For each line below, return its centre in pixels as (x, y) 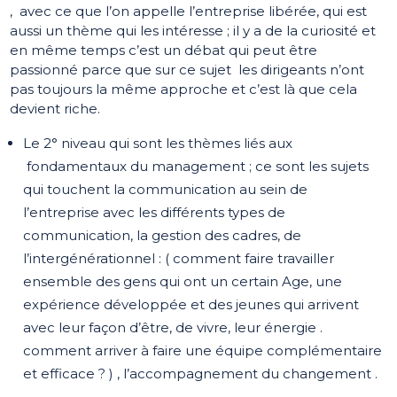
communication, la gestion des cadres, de (163, 236)
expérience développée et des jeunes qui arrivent (191, 305)
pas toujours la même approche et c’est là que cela (184, 90)
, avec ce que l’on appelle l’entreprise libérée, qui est (189, 12)
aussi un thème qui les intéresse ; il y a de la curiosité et (193, 31)
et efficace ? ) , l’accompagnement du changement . (201, 374)
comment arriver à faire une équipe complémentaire (203, 351)
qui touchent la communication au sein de (166, 190)
